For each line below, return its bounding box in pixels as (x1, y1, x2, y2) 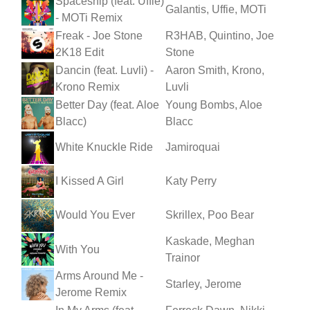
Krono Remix (55, 80, 120, 93)
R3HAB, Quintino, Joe (165, 29, 274, 42)
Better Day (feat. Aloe (55, 98, 159, 111)
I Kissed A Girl (55, 174, 124, 187)
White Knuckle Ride (55, 140, 153, 153)
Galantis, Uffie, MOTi (165, 3, 266, 15)
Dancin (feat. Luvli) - (55, 64, 154, 76)
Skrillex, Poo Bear (165, 208, 254, 221)
